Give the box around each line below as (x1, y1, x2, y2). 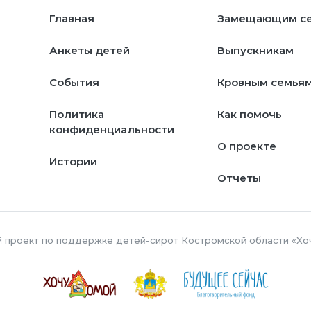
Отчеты (217, 171, 262, 185)
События (49, 76, 99, 90)
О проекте (217, 140, 277, 153)
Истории (49, 155, 97, 169)
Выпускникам (217, 44, 294, 58)
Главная (49, 12, 94, 26)
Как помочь (217, 108, 283, 121)
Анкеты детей (49, 44, 130, 58)
